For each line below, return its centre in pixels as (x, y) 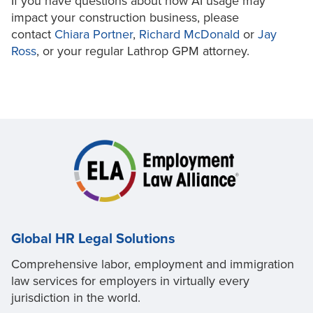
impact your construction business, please (125, 18)
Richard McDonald (189, 35)
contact (33, 35)
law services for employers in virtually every (130, 281)
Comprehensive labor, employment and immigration (153, 264)
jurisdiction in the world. (76, 297)
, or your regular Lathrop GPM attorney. (143, 51)
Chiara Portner (94, 35)
